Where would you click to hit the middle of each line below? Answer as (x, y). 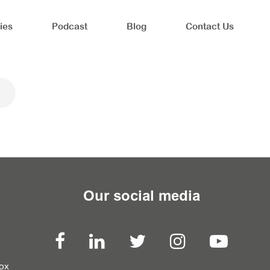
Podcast (70, 26)
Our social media (141, 195)
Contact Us (209, 26)
